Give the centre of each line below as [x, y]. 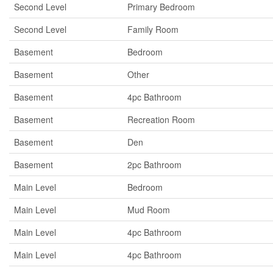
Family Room [153, 29]
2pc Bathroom [154, 165]
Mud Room [149, 210]
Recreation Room [161, 119]
